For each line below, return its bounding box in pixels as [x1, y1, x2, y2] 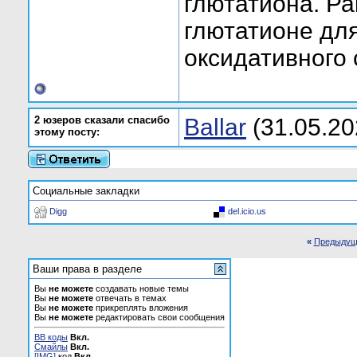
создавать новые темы [93, 284, 189, 293]
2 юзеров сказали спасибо [34, 114, 170, 126]
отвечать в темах [93, 293, 167, 303]
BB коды [34, 332, 68, 342]
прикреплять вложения [93, 303, 188, 312]
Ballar [184, 114, 246, 140]
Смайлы [34, 342, 68, 351]
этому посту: [34, 126, 100, 138]
